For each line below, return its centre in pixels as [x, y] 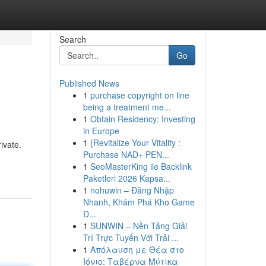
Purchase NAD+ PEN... [126, 154]
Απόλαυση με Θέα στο [137, 249]
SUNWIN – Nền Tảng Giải [138, 226]
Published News [89, 83]
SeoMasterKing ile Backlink [141, 166]
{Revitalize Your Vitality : [135, 142]
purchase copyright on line [140, 95]
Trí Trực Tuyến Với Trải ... [131, 237]
